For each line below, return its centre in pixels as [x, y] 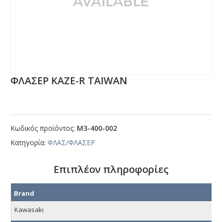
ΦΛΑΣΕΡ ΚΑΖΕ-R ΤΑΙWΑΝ [69, 81]
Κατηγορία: [29, 143]
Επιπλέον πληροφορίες [111, 169]
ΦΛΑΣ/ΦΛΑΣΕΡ [72, 143]
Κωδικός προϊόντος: [44, 128]
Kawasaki [29, 210]
